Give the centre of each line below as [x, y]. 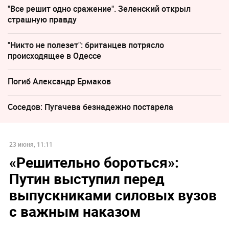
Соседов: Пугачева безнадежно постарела [90, 107]
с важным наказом [75, 211]
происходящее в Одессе [54, 55]
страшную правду [42, 19]
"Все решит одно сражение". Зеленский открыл [99, 8]
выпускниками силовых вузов [113, 195]
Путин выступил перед [87, 179]
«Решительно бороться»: [94, 162]
